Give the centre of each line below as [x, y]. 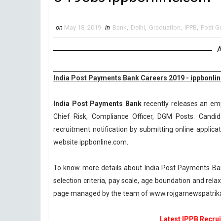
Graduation [165, 27]
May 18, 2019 [83, 27]
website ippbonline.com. [91, 142]
